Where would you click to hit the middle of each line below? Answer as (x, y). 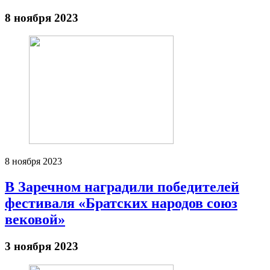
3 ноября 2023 (42, 246)
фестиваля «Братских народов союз (121, 203)
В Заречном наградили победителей (122, 187)
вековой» (35, 220)
